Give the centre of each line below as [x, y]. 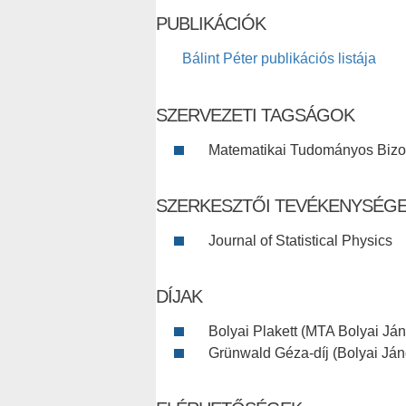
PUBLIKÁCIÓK [211, 24]
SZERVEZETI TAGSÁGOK [255, 116]
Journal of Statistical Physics [300, 241]
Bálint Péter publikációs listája [279, 59]
